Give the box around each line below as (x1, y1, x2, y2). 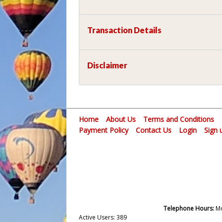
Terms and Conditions (143, 114, 215, 124)
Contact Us (136, 125, 172, 135)
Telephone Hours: (164, 204, 216, 213)
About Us (106, 114, 136, 124)
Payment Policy (79, 125, 129, 135)
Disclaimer (87, 60, 128, 70)
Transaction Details (87, 25, 162, 35)
